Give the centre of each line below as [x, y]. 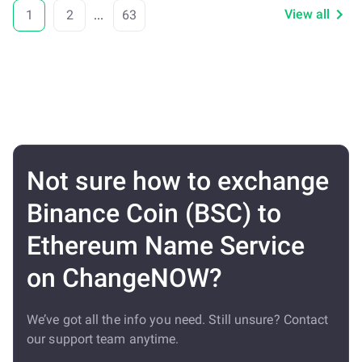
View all [307, 14]
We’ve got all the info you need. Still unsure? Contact [178, 320]
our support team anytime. [103, 339]
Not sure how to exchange [178, 181]
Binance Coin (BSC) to [154, 213]
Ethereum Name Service [166, 246]
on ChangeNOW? [124, 278]
